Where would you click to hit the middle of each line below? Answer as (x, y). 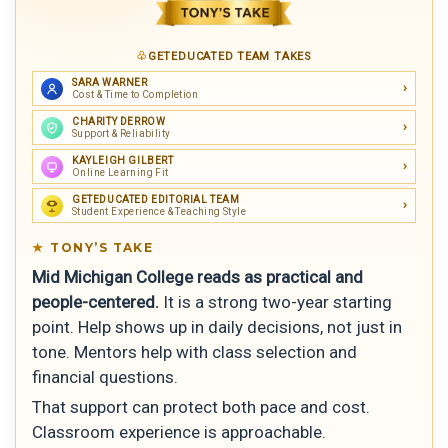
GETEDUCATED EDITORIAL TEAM (156, 200)
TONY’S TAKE (102, 248)
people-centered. (95, 302)
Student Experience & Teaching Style (159, 212)
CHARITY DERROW (119, 122)
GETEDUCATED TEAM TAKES (229, 57)
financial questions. (105, 377)
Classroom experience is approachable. (179, 431)
